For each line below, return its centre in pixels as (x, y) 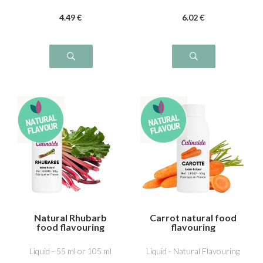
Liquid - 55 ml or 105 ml (70, 251)
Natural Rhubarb (70, 217)
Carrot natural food (193, 217)
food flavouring (70, 227)
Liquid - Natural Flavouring (193, 251)
